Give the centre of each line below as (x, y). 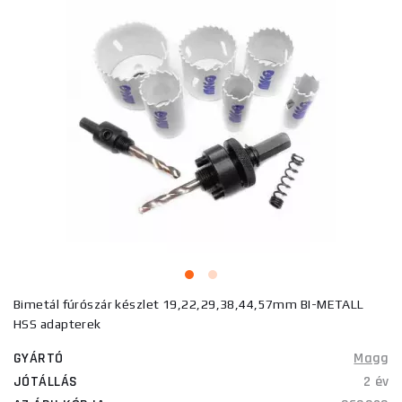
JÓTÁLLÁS (46, 382)
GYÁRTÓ (39, 358)
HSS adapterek (57, 324)
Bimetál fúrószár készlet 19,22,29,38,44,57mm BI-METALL (189, 304)
